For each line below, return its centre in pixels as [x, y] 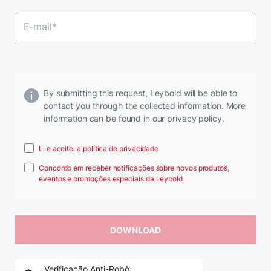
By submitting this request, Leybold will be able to [141, 93]
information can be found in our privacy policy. [134, 119]
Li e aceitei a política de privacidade [99, 149]
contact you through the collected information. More [145, 106]
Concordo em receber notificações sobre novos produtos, [134, 168]
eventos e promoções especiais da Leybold [111, 179]
